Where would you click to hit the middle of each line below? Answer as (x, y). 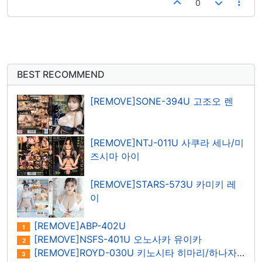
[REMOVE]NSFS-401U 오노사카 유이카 (116, 239)
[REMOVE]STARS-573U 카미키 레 (163, 184)
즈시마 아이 (115, 156)
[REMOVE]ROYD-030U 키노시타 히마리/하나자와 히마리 (134, 253)
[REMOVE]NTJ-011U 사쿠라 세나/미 (167, 143)
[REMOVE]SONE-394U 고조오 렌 (162, 101)
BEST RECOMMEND (61, 74)
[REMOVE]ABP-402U (78, 226)
